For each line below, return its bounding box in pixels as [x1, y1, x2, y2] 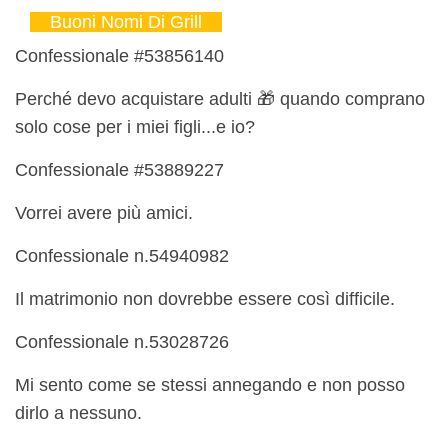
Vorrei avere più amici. [15, 203, 193, 224]
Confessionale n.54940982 [15, 246, 229, 267]
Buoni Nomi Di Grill [50, 12, 202, 33]
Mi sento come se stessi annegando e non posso [15, 375, 405, 396]
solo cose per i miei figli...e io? [15, 117, 255, 138]
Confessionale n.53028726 [15, 332, 229, 353]
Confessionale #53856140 [15, 46, 224, 67]
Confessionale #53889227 [15, 160, 224, 181]
